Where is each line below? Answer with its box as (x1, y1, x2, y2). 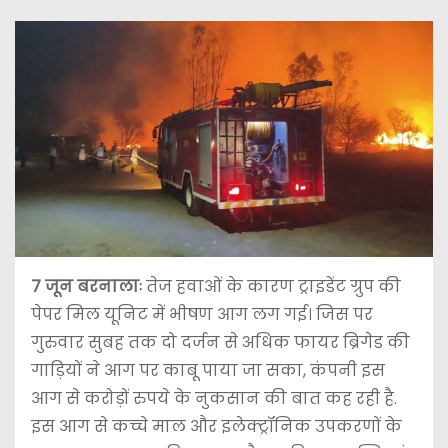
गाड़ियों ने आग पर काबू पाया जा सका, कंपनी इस (31, 358, 385, 382)
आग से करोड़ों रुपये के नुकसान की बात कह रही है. (31, 386, 397, 410)
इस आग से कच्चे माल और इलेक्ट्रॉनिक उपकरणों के (31, 414, 402, 438)
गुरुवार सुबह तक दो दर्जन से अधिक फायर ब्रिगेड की (31, 330, 410, 354)
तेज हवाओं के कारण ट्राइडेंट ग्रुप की (146, 274, 401, 298)
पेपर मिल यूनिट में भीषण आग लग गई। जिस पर (31, 302, 373, 326)
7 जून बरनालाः (31, 274, 146, 298)
